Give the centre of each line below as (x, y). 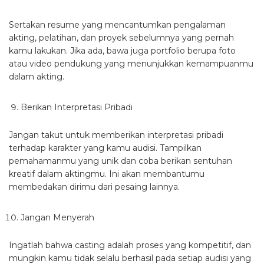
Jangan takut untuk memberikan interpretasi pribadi (116, 135)
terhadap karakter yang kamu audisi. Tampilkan (105, 148)
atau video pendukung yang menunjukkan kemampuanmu (131, 64)
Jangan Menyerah (57, 218)
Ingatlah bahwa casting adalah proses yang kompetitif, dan (130, 245)
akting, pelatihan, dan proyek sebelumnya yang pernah (121, 38)
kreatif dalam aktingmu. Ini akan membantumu (107, 174)
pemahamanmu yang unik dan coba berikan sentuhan (121, 161)
